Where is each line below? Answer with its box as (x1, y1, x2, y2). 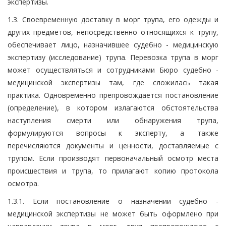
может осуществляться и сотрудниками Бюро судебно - (8, 65, 218, 75)
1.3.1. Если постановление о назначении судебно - (8, 196, 218, 206)
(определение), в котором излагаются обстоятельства (8, 102, 218, 112)
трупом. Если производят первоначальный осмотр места (8, 153, 218, 163)
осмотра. (8, 178, 39, 188)
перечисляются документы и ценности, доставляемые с (8, 140, 218, 150)
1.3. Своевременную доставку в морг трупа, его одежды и (8, 14, 218, 24)
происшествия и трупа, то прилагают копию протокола (8, 165, 218, 176)
